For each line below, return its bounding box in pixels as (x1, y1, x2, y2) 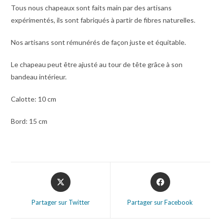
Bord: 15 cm (11, 116, 48, 125)
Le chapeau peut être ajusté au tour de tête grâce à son (11, 60, 183, 69)
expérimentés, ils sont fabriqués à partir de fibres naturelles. (11, 15, 196, 24)
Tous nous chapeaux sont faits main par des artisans (11, 3, 172, 12)
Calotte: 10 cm (11, 94, 57, 103)
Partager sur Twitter (31, 198, 90, 206)
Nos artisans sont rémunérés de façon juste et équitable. (11, 37, 186, 46)
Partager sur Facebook (127, 198, 193, 206)
